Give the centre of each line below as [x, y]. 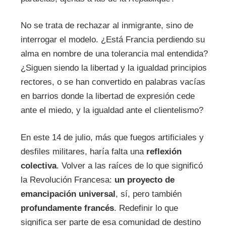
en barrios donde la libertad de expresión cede [107, 96]
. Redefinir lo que [146, 208]
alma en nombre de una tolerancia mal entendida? [114, 54]
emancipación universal [68, 194]
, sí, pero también [148, 194]
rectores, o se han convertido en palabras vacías [113, 82]
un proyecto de [144, 180]
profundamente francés [67, 208]
